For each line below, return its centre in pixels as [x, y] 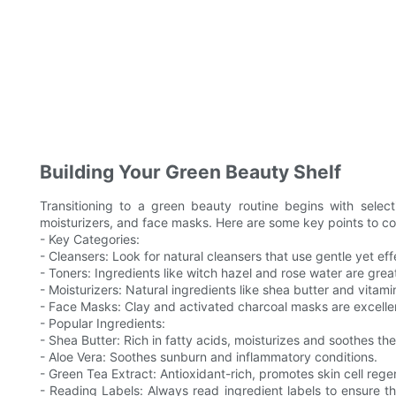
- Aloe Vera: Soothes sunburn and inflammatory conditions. [209, 357]
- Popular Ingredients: [103, 324]
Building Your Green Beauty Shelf [190, 172]
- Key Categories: [90, 240]
